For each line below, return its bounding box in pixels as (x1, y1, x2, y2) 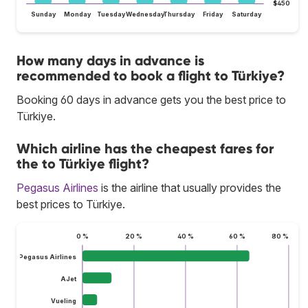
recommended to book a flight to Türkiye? (16, 67, 285, 84)
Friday (203, 10, 224, 18)
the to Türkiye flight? (16, 155, 149, 172)
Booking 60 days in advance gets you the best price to (16, 92, 286, 107)
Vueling (50, 296, 76, 305)
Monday (63, 10, 91, 18)
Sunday (30, 10, 56, 18)
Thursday (163, 10, 196, 18)
